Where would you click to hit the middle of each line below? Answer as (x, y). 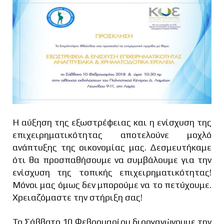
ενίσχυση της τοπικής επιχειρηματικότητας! (112, 172)
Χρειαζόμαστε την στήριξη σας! (77, 197)
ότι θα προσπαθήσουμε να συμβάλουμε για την (112, 159)
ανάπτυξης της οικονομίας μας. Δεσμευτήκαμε (112, 147)
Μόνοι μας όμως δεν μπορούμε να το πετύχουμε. (112, 184)
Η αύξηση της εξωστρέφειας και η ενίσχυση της (112, 122)
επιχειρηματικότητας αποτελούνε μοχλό (112, 134)
